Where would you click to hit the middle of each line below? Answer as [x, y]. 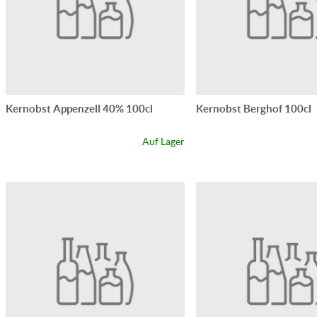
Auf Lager [163, 141]
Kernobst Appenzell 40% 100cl [79, 108]
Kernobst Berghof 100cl [253, 108]
